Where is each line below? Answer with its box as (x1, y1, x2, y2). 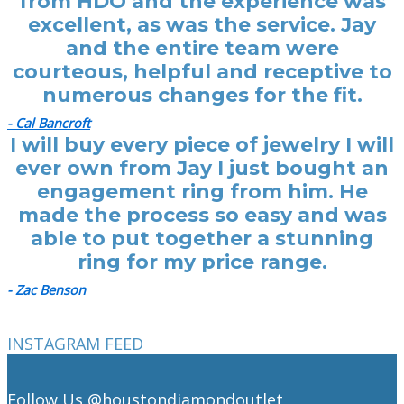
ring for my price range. (77, 250, 327, 275)
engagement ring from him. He (36, 179, 368, 205)
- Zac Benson (7, 280, 86, 299)
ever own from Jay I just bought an (15, 156, 389, 181)
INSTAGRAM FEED (7, 333, 143, 355)
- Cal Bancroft (7, 114, 90, 133)
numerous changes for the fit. (41, 83, 363, 108)
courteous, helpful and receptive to (12, 60, 392, 85)
